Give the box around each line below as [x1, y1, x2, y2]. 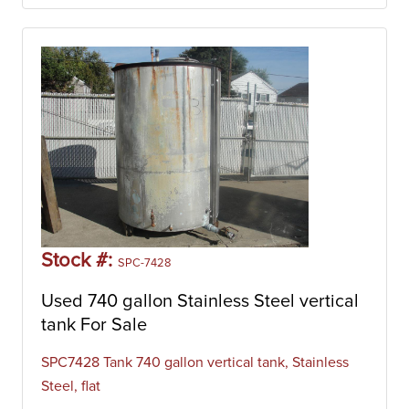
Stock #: [41, 251, 118, 271]
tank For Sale [41, 316, 147, 334]
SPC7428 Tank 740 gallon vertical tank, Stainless [41, 355, 349, 370]
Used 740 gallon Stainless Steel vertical [41, 292, 359, 310]
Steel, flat [41, 379, 100, 393]
